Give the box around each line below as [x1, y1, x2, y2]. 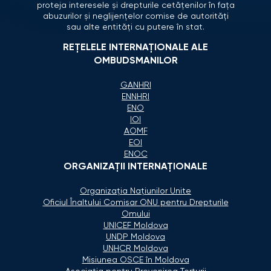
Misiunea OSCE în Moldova [82, 255, 189, 264]
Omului [121, 209, 150, 218]
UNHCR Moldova [103, 244, 168, 253]
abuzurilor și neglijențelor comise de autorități [42, 11, 229, 21]
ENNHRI [122, 92, 149, 101]
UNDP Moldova [106, 232, 165, 241]
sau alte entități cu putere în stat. [67, 22, 204, 31]
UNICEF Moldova [103, 221, 168, 230]
